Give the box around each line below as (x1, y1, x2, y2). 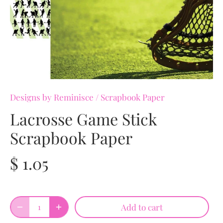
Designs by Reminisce (10, 91, 94, 103)
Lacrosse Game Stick (10, 108, 157, 129)
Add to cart (121, 201, 163, 213)
